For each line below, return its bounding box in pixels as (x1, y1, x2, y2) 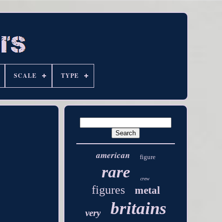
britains (110, 199, 166, 218)
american (96, 149, 130, 161)
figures (91, 183, 125, 196)
